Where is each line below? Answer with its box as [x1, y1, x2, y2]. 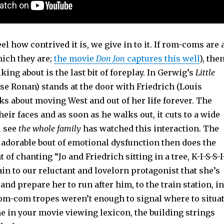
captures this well [124, 53, 199, 63]
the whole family [18, 123, 81, 133]
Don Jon [95, 53, 125, 63]
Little [195, 67, 215, 77]
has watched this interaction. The [80, 123, 219, 133]
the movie [53, 53, 96, 63]
